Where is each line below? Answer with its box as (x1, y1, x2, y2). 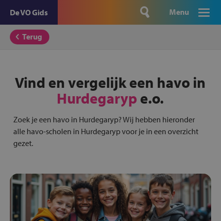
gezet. (13, 138, 33, 148)
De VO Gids (10, 7, 48, 17)
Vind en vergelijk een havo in (15, 73, 206, 92)
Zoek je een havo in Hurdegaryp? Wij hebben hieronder (13, 114, 195, 124)
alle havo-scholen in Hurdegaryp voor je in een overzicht (13, 126, 198, 136)
